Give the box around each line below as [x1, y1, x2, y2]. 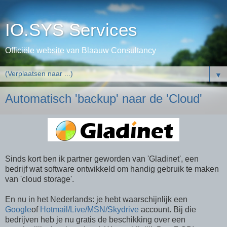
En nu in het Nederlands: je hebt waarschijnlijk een [5, 195, 187, 204]
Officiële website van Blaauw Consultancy [5, 46, 156, 55]
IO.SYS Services [5, 20, 137, 40]
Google [5, 205, 31, 214]
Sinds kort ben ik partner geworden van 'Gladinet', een [5, 154, 199, 163]
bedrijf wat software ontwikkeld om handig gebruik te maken [5, 164, 219, 173]
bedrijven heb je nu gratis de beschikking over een [5, 215, 185, 224]
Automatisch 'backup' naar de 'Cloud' [5, 92, 202, 105]
